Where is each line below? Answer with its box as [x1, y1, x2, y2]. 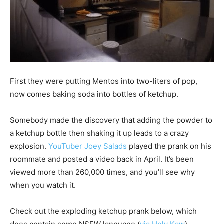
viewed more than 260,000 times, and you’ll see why [10, 167, 195, 177]
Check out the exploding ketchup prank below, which [10, 206, 197, 216]
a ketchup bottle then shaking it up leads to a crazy [10, 128, 189, 138]
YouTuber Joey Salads [48, 141, 127, 151]
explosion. [10, 141, 48, 151]
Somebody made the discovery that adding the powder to [10, 115, 212, 125]
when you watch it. [10, 180, 76, 190]
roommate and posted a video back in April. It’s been [10, 154, 194, 164]
